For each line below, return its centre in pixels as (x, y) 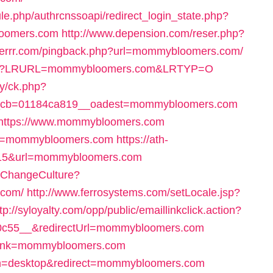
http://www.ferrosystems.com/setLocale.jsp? (133, 193)
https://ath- (142, 140)
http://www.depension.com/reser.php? (153, 34)
